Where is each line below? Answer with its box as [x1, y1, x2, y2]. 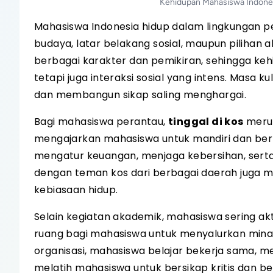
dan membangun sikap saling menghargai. [34, 88, 247, 102]
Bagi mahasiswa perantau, [34, 115, 168, 129]
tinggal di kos [168, 115, 244, 129]
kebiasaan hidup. [34, 183, 118, 197]
